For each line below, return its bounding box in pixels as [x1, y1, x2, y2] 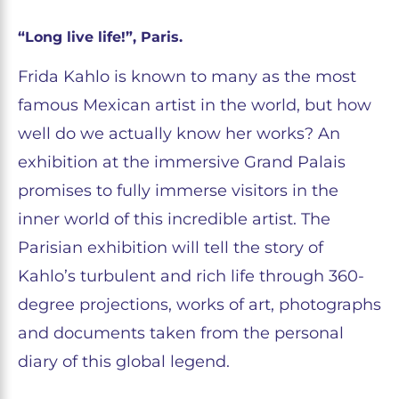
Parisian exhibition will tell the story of [18, 238, 323, 257]
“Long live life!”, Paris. [18, 28, 183, 45]
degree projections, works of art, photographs [18, 295, 381, 314]
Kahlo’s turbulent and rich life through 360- [18, 266, 364, 286]
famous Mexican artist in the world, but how [18, 95, 371, 115]
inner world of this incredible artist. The [18, 209, 330, 229]
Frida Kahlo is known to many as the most [18, 67, 356, 86]
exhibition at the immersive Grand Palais [18, 152, 346, 172]
